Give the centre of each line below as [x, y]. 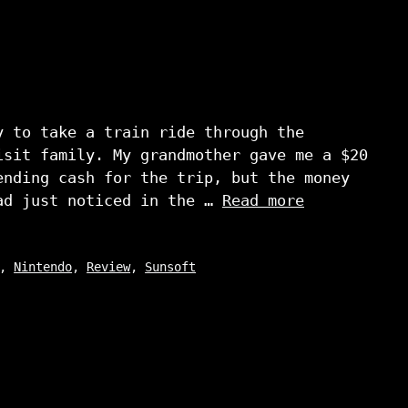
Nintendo [43, 267]
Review [109, 267]
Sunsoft [171, 267]
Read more [263, 201]
